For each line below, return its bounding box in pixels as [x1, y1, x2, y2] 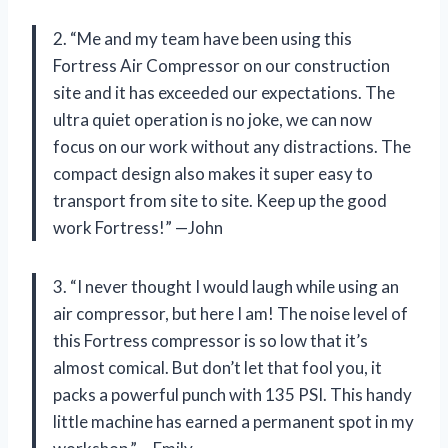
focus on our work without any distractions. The [53, 135, 411, 157]
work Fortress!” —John [53, 216, 223, 238]
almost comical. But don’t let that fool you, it [53, 356, 382, 378]
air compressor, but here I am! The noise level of [53, 302, 408, 324]
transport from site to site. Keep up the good [53, 189, 387, 211]
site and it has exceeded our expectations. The [53, 81, 395, 103]
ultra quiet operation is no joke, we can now [53, 108, 372, 130]
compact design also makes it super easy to [53, 162, 373, 184]
